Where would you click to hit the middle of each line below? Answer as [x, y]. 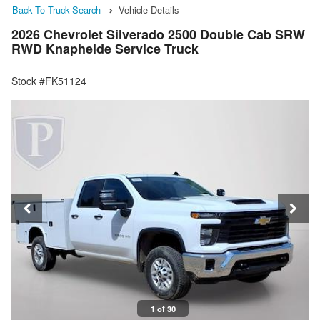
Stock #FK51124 [49, 81]
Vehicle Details [149, 10]
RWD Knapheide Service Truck [105, 49]
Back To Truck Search [56, 10]
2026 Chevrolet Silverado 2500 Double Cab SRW [158, 35]
